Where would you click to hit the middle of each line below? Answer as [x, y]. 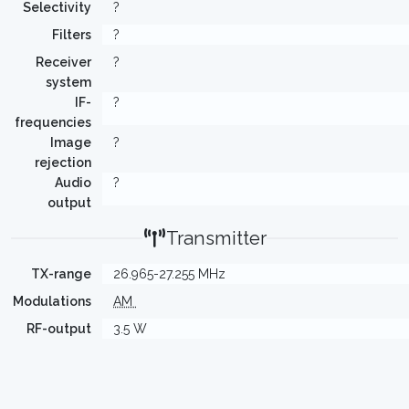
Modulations [52, 301]
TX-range [61, 274]
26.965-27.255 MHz [169, 274]
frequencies [53, 122]
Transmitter [216, 238]
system [68, 82]
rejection [63, 163]
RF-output [59, 329]
